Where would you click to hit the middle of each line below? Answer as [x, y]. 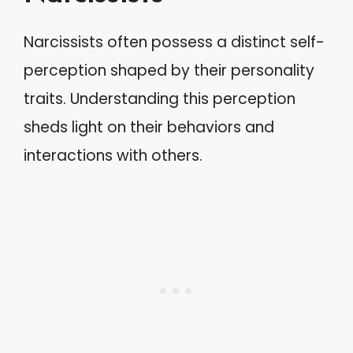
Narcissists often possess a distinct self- [174, 42]
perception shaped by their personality [169, 70]
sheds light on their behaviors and [149, 127]
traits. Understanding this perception [160, 98]
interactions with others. [113, 155]
